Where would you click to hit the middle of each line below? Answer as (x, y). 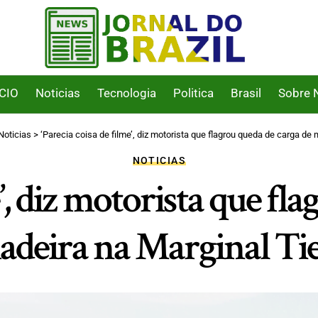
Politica (193, 93)
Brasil (246, 93)
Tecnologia (127, 93)
